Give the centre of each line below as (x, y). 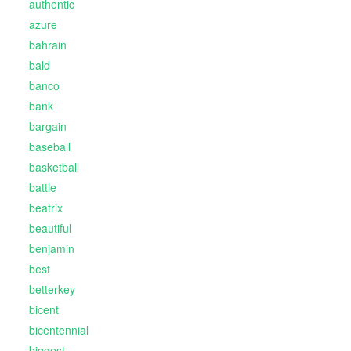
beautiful (50, 228)
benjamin (51, 249)
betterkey (52, 289)
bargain (47, 127)
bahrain (47, 45)
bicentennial (58, 330)
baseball (49, 147)
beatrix (45, 208)
